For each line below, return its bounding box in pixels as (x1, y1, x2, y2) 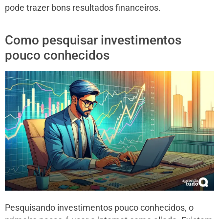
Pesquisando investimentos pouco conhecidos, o (5, 202, 194, 213)
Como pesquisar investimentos (5, 33, 181, 48)
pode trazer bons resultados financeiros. (5, 3, 161, 13)
